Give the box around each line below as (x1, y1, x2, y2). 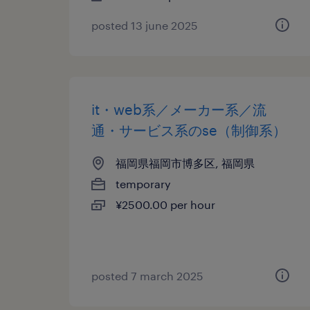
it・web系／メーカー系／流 (91, 101, 266, 118)
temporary (116, 177, 171, 190)
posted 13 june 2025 (91, 19, 198, 32)
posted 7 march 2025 (91, 269, 203, 282)
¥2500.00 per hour (116, 198, 215, 211)
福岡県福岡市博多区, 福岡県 (116, 156, 255, 170)
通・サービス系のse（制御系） (91, 122, 286, 138)
